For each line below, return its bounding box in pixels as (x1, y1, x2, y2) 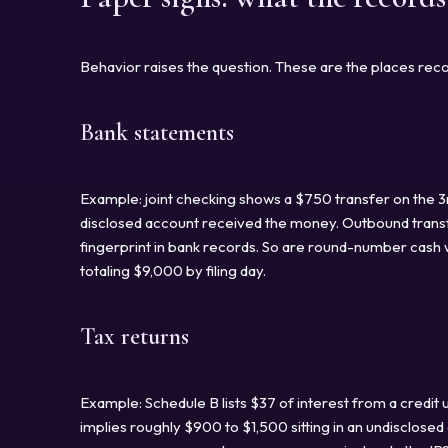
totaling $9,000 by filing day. (80, 260, 266, 280)
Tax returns (80, 321, 189, 351)
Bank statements (80, 117, 234, 147)
